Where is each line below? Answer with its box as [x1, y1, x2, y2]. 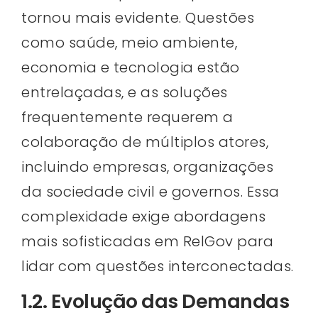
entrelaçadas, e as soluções [21, 82, 228, 103]
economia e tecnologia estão [21, 57, 240, 78]
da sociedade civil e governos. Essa [21, 182, 280, 202]
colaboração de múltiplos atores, [21, 132, 268, 153]
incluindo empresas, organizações [21, 157, 273, 177]
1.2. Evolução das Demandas [21, 288, 289, 315]
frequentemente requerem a [21, 107, 234, 128]
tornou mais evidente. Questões [21, 8, 254, 28]
